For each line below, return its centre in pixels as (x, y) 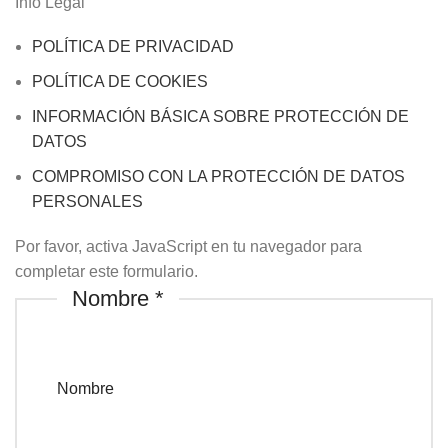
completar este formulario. (106, 271)
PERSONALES (87, 201)
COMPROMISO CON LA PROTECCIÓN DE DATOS (218, 176)
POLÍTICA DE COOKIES (120, 81)
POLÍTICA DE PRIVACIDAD (133, 46)
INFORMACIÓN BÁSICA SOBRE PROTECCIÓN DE (220, 116)
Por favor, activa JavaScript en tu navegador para (188, 246)
